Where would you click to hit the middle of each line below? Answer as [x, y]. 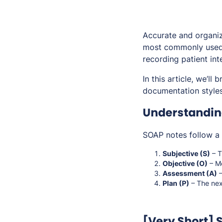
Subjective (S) [186, 154]
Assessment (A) [190, 173]
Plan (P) [176, 183]
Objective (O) [185, 164]
